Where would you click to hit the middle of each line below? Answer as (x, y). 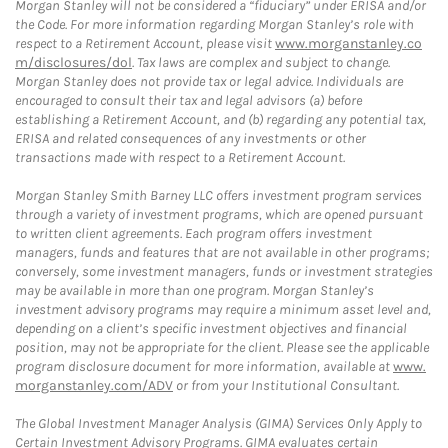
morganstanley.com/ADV (94, 385)
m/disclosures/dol (73, 62)
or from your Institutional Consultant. (286, 385)
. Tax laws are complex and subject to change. (261, 62)
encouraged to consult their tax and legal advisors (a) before (188, 100)
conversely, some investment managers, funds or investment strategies (224, 271)
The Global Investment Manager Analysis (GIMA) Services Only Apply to (218, 423)
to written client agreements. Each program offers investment (193, 233)
